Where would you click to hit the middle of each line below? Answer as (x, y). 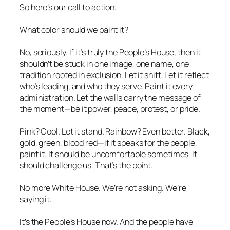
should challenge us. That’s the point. (87, 165)
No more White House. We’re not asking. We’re (103, 188)
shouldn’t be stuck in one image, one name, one (104, 63)
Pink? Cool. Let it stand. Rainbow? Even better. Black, (115, 131)
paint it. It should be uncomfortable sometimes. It (108, 154)
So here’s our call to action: (69, 7)
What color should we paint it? (74, 30)
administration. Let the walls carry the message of (110, 97)
